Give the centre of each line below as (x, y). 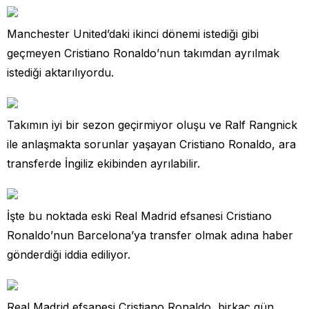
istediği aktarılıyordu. (60, 72)
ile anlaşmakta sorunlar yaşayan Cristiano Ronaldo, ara (151, 144)
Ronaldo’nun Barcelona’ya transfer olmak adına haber (150, 235)
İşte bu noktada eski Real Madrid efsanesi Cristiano (139, 216)
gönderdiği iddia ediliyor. (69, 254)
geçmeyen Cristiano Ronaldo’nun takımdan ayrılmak (143, 53)
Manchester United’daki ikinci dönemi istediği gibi (133, 33)
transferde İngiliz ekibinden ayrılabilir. (103, 163)
